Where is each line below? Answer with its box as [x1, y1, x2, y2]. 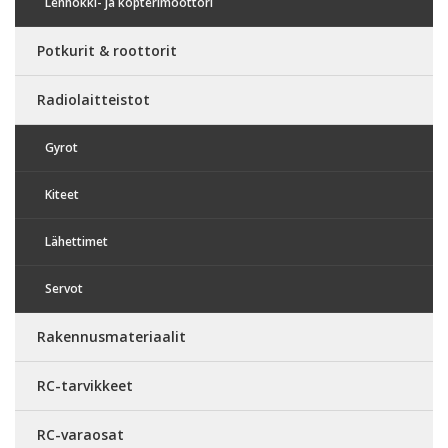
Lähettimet [45, 232, 108, 250]
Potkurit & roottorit [37, 40, 177, 60]
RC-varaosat [37, 424, 124, 444]
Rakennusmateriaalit [37, 326, 186, 346]
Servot [45, 279, 83, 297]
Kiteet [45, 185, 79, 203]
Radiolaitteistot [37, 89, 150, 109]
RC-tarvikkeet [37, 375, 133, 395]
